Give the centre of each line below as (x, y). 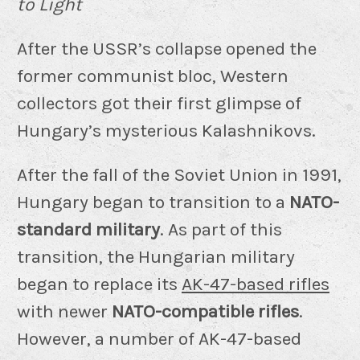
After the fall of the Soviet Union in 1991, (179, 174)
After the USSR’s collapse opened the (167, 48)
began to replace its (99, 284)
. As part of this (221, 229)
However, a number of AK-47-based (159, 338)
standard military (88, 229)
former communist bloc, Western (153, 76)
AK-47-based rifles (256, 284)
